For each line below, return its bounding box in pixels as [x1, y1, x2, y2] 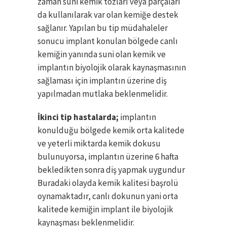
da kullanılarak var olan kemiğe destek [37, 9, 178, 21]
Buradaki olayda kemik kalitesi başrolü [37, 177, 178, 189]
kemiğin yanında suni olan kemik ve [37, 49, 166, 60]
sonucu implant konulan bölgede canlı [37, 35, 178, 47]
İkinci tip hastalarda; [37, 111, 119, 123]
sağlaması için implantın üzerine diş [37, 75, 167, 87]
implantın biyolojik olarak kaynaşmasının [37, 62, 186, 73]
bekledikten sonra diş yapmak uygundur [37, 164, 185, 176]
